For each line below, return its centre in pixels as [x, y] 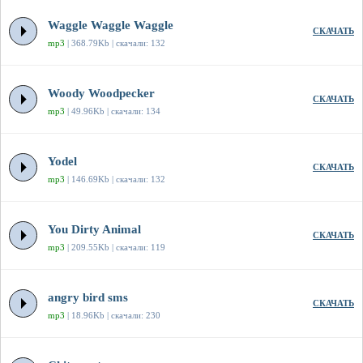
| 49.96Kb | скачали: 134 [113, 111]
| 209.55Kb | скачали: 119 [115, 248]
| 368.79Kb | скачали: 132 [115, 43]
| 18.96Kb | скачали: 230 [113, 316]
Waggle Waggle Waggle [111, 26]
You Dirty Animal [94, 230]
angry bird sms [88, 298]
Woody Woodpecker [101, 94]
